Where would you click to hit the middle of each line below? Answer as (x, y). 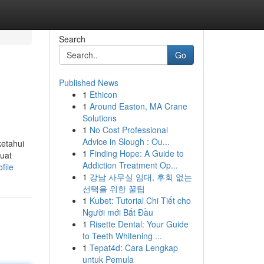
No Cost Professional (128, 130)
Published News (88, 82)
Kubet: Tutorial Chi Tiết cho (140, 200)
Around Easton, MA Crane (138, 106)
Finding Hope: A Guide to (136, 153)
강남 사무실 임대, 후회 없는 (141, 177)
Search (72, 39)
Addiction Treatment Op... (130, 165)
